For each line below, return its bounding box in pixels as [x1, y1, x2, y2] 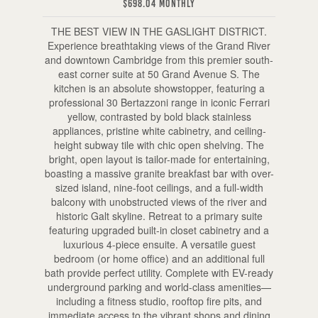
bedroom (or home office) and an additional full [53, 251, 265, 265]
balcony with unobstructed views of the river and [51, 194, 267, 209]
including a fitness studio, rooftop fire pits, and [56, 293, 262, 308]
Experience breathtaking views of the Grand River [48, 38, 270, 53]
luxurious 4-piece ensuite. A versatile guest [62, 236, 256, 251]
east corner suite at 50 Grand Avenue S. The [58, 66, 260, 81]
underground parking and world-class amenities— [47, 279, 271, 294]
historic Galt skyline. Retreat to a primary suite [55, 208, 263, 223]
